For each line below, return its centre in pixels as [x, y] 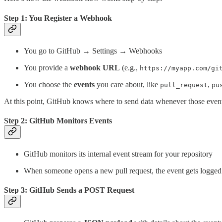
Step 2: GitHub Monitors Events [58, 121]
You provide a [47, 67]
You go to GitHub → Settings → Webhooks [93, 51]
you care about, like [127, 84]
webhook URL [95, 67]
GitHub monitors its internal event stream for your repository [118, 154]
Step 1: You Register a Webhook [58, 18]
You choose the [49, 84]
